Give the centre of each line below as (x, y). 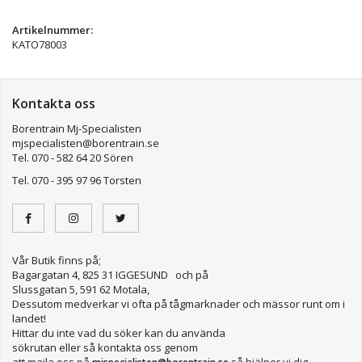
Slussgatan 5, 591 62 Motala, (81, 289)
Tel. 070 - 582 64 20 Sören (73, 157)
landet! (30, 318)
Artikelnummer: (53, 29)
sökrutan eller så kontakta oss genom (105, 347)
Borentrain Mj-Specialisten (77, 128)
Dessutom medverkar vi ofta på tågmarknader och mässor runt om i (179, 303)
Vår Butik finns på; (57, 260)
